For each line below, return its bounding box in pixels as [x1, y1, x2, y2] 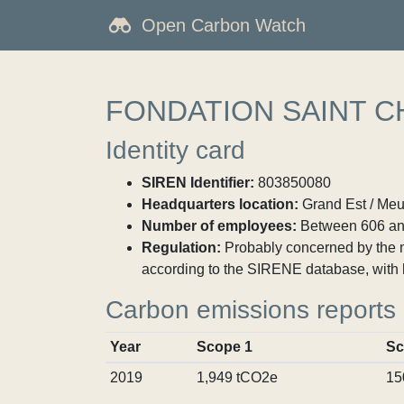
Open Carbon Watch [142, 15, 306, 35]
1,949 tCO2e [196, 370, 278, 385]
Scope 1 [196, 339, 252, 354]
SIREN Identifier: [142, 175, 254, 190]
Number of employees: [142, 218, 297, 234]
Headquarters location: [142, 197, 298, 212]
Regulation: [142, 240, 221, 255]
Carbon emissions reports [106, 296, 396, 324]
